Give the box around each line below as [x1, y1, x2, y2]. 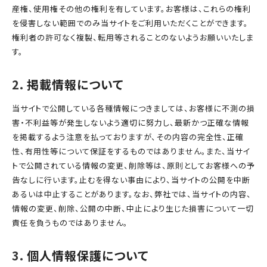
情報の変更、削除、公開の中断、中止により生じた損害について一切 [12, 203, 254, 214]
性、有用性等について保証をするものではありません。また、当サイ [12, 145, 250, 157]
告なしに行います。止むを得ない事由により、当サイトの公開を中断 [12, 174, 250, 185]
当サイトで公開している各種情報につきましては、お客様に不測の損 [12, 103, 255, 114]
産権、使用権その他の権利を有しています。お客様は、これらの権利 [12, 3, 251, 14]
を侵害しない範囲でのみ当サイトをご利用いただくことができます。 [12, 17, 249, 29]
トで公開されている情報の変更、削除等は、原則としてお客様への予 [12, 160, 255, 171]
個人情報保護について [27, 247, 148, 264]
